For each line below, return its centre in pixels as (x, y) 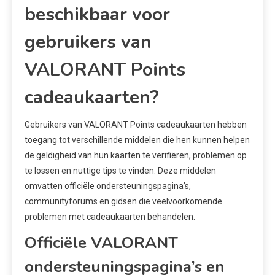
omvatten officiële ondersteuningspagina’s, (108, 186)
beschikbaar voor (97, 15)
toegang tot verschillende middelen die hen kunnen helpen (137, 140)
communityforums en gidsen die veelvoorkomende (123, 202)
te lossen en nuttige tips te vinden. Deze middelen (120, 171)
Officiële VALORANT (101, 243)
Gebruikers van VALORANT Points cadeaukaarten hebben (136, 125)
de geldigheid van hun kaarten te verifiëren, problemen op (136, 156)
